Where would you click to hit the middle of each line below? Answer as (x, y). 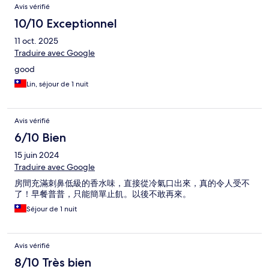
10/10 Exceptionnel (66, 24)
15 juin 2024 (37, 155)
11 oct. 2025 (36, 41)
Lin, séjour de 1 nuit (57, 84)
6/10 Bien (40, 138)
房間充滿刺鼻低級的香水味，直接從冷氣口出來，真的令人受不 (132, 183)
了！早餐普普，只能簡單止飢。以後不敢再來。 (103, 194)
